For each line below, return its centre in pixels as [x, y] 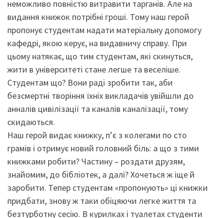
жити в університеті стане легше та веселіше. [94, 70]
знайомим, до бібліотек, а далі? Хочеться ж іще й [101, 175]
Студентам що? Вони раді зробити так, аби [90, 83]
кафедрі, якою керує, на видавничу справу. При [97, 43]
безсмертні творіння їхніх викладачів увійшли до [100, 96]
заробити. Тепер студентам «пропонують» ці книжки [108, 188]
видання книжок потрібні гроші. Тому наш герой [98, 17]
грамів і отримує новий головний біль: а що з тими [103, 148]
